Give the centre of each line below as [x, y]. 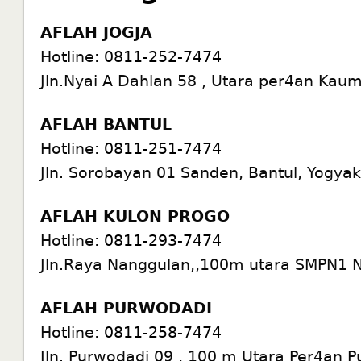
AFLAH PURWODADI [127, 307]
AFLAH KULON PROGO [135, 216]
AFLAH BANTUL [106, 124]
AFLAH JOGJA [97, 32]
